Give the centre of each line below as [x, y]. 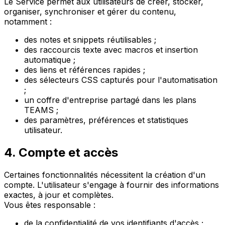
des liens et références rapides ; [85, 70]
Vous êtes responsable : [50, 205]
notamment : [28, 22]
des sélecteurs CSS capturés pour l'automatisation [121, 80]
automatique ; [50, 60]
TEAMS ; [41, 110]
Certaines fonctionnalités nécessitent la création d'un [105, 175]
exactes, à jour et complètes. [59, 195]
